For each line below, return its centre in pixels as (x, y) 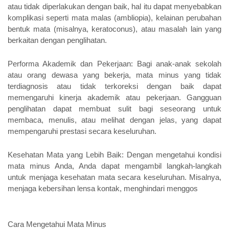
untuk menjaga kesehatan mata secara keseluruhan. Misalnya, (114, 177)
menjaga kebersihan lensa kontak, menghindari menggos (103, 188)
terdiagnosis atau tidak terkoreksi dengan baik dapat (114, 86)
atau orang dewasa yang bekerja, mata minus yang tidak (114, 75)
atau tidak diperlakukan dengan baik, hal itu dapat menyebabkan (114, 6)
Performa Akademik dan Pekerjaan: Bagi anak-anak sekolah (114, 64)
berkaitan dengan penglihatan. (57, 40)
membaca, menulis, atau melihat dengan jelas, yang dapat (114, 120)
